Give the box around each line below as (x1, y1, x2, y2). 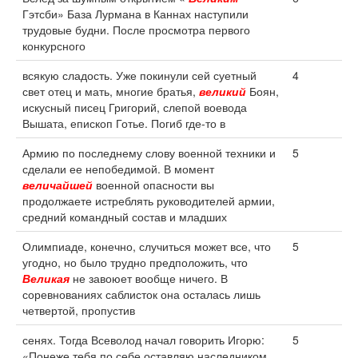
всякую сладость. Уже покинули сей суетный (22, 67, 257, 83)
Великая (22, 270, 70, 286)
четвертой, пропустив (22, 302, 135, 318)
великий (199, 83, 246, 99)
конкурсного (22, 38, 86, 54)
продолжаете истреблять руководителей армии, (22, 193, 275, 209)
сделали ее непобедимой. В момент (22, 161, 214, 177)
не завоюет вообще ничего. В (70, 270, 228, 286)
